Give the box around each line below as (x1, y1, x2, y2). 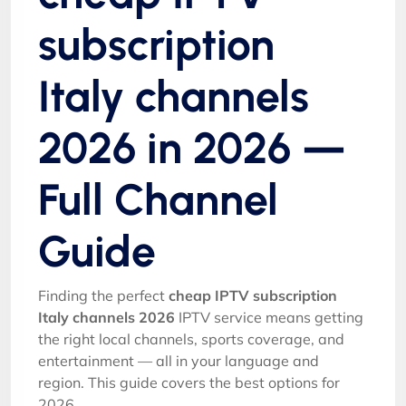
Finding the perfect (38, 285, 169, 304)
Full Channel (38, 172, 278, 226)
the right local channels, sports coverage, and (38, 329, 344, 348)
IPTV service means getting (175, 307, 363, 326)
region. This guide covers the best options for (38, 372, 340, 391)
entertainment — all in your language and (38, 351, 319, 370)
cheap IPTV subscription (169, 285, 337, 304)
